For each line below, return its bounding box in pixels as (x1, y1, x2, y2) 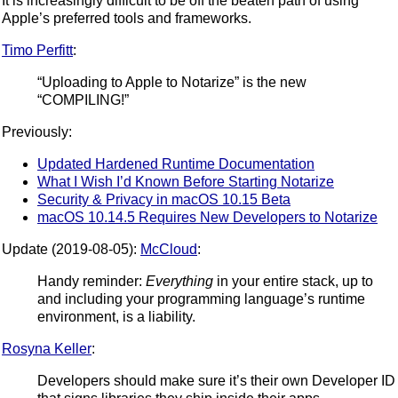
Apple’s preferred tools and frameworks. (2, 10, 251, 26)
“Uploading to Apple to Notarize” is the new (37, 74, 306, 90)
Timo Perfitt (2, 42, 73, 58)
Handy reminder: (37, 273, 146, 289)
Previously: (2, 123, 72, 139)
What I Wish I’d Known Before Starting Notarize (37, 173, 334, 189)
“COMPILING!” (37, 92, 129, 107)
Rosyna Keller (2, 340, 92, 356)
